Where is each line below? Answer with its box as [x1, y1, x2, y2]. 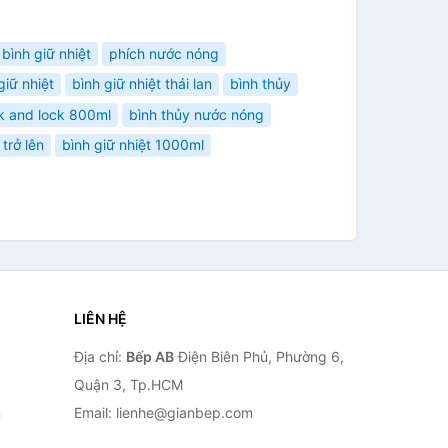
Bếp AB [125, 347, 174, 365]
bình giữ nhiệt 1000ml [62, 136, 204, 154]
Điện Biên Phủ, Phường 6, [173, 347, 344, 365]
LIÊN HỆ [73, 309, 127, 327]
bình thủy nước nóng [129, 105, 264, 123]
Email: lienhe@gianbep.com [73, 403, 253, 421]
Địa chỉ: [73, 347, 126, 365]
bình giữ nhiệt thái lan [72, 75, 212, 93]
